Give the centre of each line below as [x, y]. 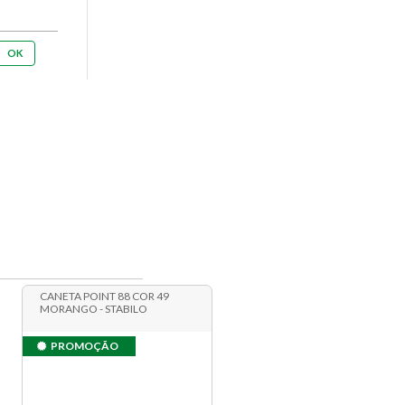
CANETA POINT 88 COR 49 [105, 297]
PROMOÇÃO [85, 346]
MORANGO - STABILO [94, 309]
